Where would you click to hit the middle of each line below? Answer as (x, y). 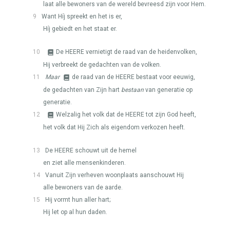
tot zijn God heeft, (170, 114)
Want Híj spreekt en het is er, (82, 16)
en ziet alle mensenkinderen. (84, 163)
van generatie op (168, 90)
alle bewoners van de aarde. (83, 187)
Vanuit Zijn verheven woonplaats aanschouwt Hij (114, 175)
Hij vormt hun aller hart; (78, 200)
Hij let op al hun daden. (75, 212)
